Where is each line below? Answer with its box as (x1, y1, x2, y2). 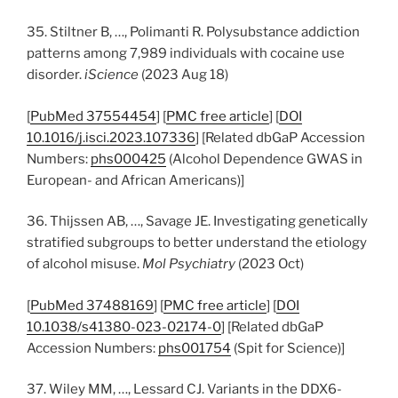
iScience (84, 67, 139, 83)
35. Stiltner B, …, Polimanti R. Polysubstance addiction (27, 24, 360, 40)
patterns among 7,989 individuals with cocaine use (27, 45, 345, 61)
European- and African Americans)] (27, 171, 244, 188)
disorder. (27, 67, 84, 83)
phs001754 (158, 339, 231, 356)
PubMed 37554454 (30, 107, 156, 124)
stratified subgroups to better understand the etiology (27, 235, 367, 251)
